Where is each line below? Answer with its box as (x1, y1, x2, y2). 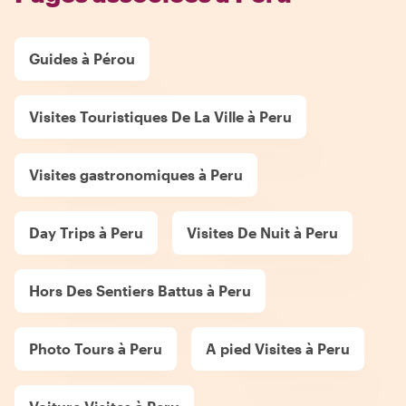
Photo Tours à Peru (29, 339, 162, 357)
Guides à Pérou (29, 49, 135, 67)
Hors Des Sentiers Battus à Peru (29, 281, 251, 299)
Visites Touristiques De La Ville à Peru (29, 107, 292, 125)
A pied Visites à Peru (206, 339, 350, 357)
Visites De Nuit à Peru (187, 223, 338, 241)
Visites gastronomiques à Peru (29, 165, 243, 183)
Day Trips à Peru (29, 223, 143, 241)
